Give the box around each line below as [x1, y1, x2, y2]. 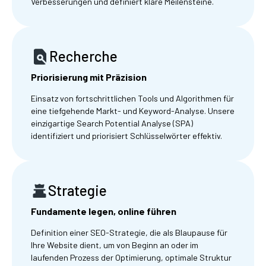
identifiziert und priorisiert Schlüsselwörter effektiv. [31, 130, 222, 141]
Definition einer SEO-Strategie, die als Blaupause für [31, 227, 227, 237]
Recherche [49, 47, 118, 65]
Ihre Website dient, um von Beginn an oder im [31, 239, 198, 250]
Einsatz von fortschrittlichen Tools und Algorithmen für [31, 93, 234, 103]
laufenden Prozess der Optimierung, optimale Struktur [31, 252, 232, 262]
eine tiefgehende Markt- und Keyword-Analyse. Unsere [31, 105, 235, 116]
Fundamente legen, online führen [31, 205, 176, 217]
